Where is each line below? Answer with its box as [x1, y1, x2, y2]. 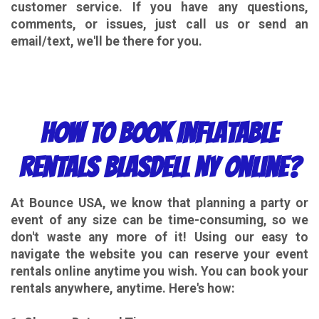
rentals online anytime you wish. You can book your [11, 264, 308, 279]
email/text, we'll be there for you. [11, 33, 202, 48]
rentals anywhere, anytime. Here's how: [11, 281, 235, 296]
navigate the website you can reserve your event [11, 247, 308, 262]
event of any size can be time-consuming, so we [11, 213, 308, 228]
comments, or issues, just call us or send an [11, 16, 308, 31]
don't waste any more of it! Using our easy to [11, 230, 308, 245]
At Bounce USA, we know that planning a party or [11, 196, 308, 211]
